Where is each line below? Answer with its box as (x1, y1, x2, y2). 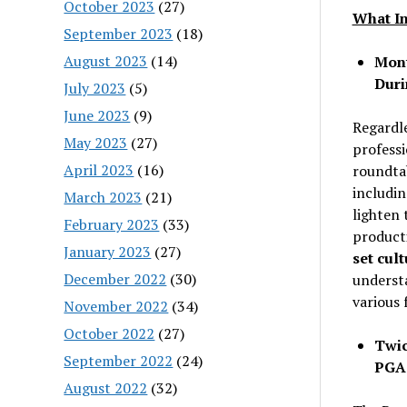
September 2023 (64, 23, 174, 44)
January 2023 (64, 241, 152, 262)
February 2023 (64, 213, 160, 234)
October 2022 (64, 323, 155, 343)
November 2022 (64, 295, 169, 316)
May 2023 (64, 132, 128, 153)
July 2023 (64, 77, 126, 98)
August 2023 (64, 50, 148, 71)
